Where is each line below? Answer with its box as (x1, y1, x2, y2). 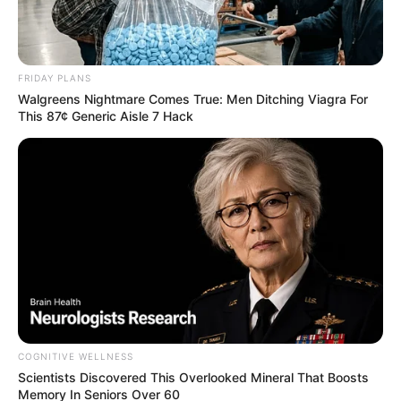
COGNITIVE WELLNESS (18, 350, 133, 362)
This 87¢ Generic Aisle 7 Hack (18, 107, 193, 124)
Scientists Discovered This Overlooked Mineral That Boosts (18, 369, 369, 385)
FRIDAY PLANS (18, 72, 91, 83)
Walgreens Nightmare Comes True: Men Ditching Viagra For (18, 90, 368, 107)
